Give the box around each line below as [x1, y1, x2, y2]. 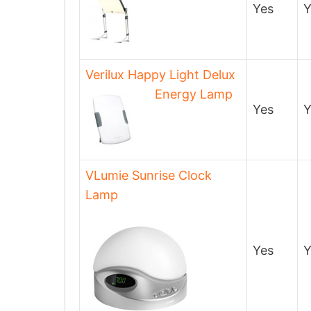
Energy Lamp [155, 87, 233, 101]
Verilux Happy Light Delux [85, 67, 235, 82]
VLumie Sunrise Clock [85, 168, 212, 183]
